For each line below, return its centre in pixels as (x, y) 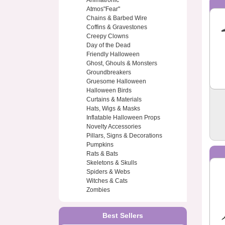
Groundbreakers (109, 73)
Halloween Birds (109, 91)
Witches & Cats (107, 181)
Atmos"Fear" (103, 9)
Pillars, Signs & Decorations (124, 136)
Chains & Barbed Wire (117, 18)
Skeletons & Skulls (112, 163)
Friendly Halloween (113, 54)
